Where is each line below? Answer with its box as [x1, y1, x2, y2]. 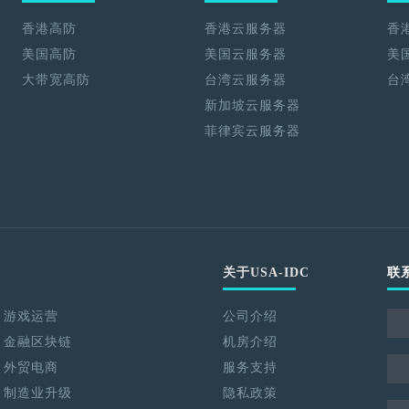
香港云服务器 [204, 22, 287, 36]
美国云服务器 [204, 47, 287, 61]
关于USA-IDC [223, 266, 309, 279]
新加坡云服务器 [204, 99, 300, 112]
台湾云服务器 [204, 73, 287, 87]
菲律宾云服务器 [204, 124, 300, 138]
